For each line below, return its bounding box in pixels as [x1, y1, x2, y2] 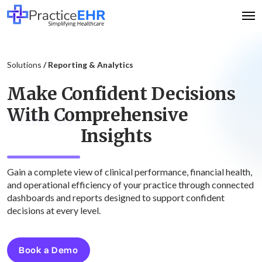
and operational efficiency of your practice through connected [7, 179, 254, 190]
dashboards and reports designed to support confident [7, 192, 225, 203]
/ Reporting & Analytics [43, 60, 133, 70]
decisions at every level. [7, 205, 101, 216]
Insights [7, 125, 78, 147]
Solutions [7, 60, 43, 70]
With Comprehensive [7, 104, 192, 126]
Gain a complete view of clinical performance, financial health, [7, 166, 252, 177]
